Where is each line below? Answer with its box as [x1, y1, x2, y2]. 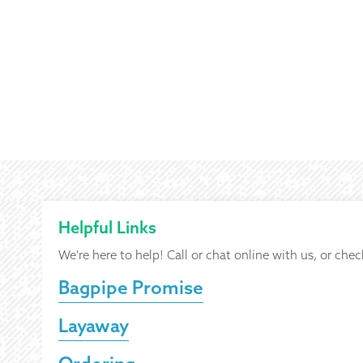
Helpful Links [58, 217, 157, 238]
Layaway [58, 314, 130, 338]
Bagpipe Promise [58, 275, 204, 300]
